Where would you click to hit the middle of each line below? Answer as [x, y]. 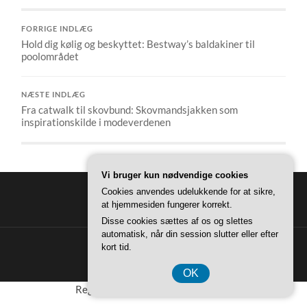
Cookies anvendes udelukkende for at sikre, [188, 192]
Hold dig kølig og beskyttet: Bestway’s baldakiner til [138, 44]
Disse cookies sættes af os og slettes [177, 221]
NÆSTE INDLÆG [54, 95]
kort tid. [116, 247]
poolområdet [50, 57]
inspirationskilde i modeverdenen [96, 122]
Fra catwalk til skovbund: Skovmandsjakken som [130, 110]
